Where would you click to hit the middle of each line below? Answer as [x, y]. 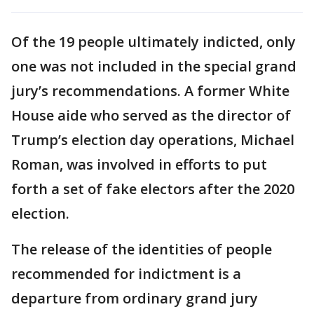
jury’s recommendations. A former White [150, 90]
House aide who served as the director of [151, 115]
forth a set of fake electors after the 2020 [153, 189]
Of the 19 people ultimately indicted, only [153, 41]
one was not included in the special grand [154, 66]
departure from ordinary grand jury [135, 298]
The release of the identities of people [142, 249]
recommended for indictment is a [126, 273]
